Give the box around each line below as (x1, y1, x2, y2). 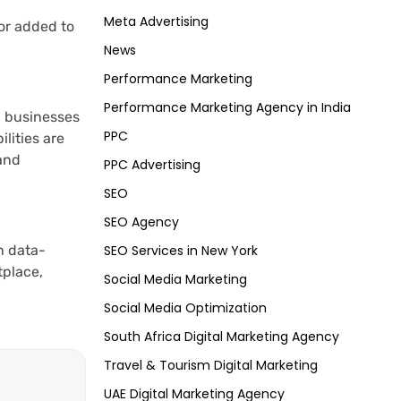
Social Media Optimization (104, 299, 267, 318)
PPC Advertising (104, 156, 200, 175)
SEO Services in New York (104, 242, 258, 260)
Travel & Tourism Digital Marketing (104, 356, 318, 375)
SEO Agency (104, 213, 179, 232)
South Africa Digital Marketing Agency (104, 328, 339, 346)
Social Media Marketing (104, 270, 247, 289)
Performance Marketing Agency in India (104, 98, 351, 117)
